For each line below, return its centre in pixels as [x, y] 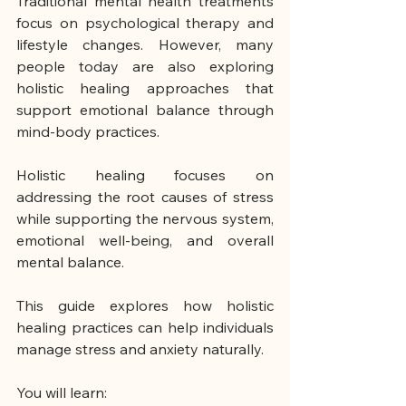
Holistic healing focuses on [145, 175]
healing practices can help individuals [145, 328]
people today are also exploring [145, 67]
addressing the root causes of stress [145, 197]
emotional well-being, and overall [145, 241]
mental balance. [70, 262]
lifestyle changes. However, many [145, 45]
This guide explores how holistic [145, 306]
